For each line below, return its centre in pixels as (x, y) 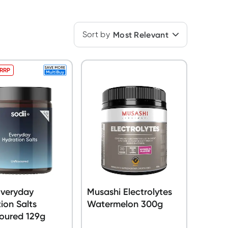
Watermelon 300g (125, 204)
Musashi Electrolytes (129, 192)
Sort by (96, 34)
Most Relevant (140, 35)
